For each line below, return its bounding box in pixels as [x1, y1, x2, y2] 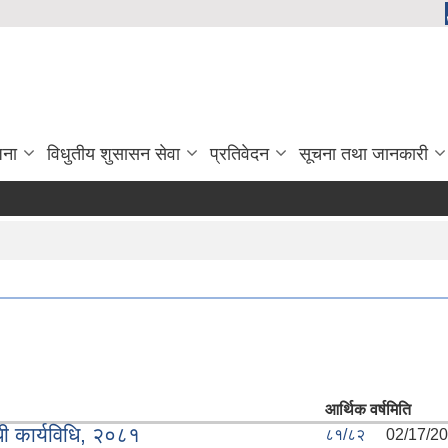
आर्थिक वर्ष [325, 400, 386, 418]
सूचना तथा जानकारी [299, 144, 428, 164]
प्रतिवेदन [210, 144, 269, 164]
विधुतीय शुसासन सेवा [47, 144, 180, 164]
